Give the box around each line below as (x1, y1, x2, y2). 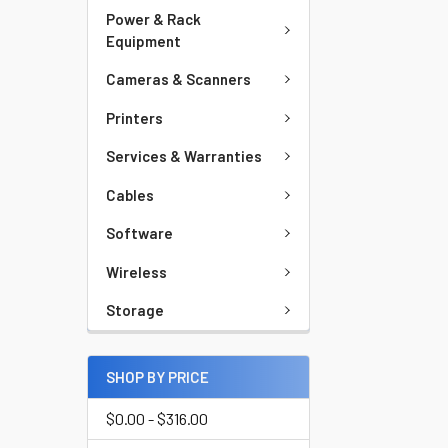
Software (106, 224, 173, 243)
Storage (106, 301, 164, 320)
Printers (106, 108, 163, 127)
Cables (106, 185, 154, 204)
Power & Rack (106, 10, 201, 28)
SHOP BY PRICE (106, 367, 209, 386)
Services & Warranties (106, 147, 262, 166)
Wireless (106, 262, 167, 281)
